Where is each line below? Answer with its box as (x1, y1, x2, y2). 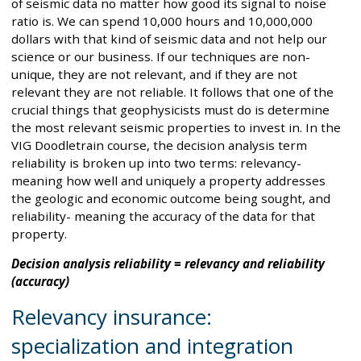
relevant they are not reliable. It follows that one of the (11, 83, 334, 100)
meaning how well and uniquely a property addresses (11, 172, 326, 189)
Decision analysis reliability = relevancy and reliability (11, 255, 325, 272)
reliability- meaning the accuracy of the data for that (11, 207, 315, 224)
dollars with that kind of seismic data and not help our (11, 30, 327, 47)
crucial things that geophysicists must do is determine (11, 101, 330, 118)
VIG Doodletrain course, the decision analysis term (11, 136, 307, 153)
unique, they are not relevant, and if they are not (11, 65, 297, 82)
